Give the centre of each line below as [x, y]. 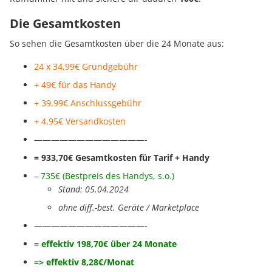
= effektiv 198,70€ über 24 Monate [105, 244]
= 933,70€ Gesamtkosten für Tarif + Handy [122, 158]
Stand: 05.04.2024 [93, 189]
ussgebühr [121, 103]
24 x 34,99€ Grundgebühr [86, 67]
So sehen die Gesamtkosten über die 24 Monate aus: [117, 44]
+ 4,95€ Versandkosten [80, 121]
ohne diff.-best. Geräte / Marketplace [129, 208]
